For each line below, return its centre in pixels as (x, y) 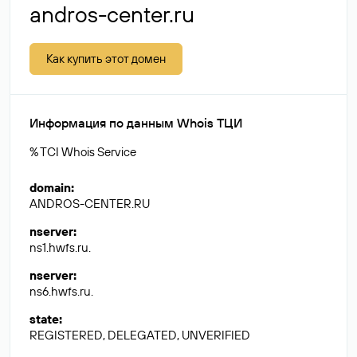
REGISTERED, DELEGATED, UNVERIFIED (140, 335)
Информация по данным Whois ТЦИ (136, 123)
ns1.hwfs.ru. (60, 247)
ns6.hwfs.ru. (61, 291)
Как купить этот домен (106, 59)
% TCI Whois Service (83, 152)
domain (50, 188)
